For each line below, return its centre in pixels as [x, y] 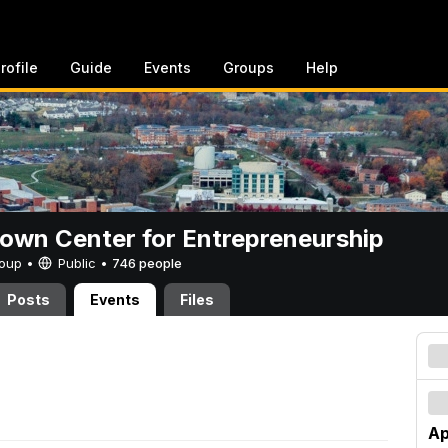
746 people [147, 263]
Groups [248, 67]
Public [77, 263]
